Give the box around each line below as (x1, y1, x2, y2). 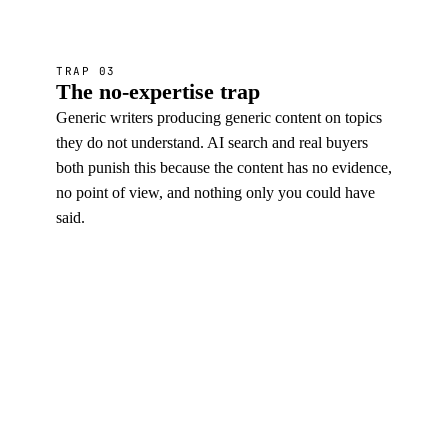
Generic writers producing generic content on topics (56, 109, 382, 126)
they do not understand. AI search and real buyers (56, 134, 368, 151)
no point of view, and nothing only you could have (56, 184, 375, 201)
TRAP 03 (56, 64, 116, 78)
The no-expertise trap (56, 79, 260, 104)
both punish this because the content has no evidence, (56, 159, 392, 176)
